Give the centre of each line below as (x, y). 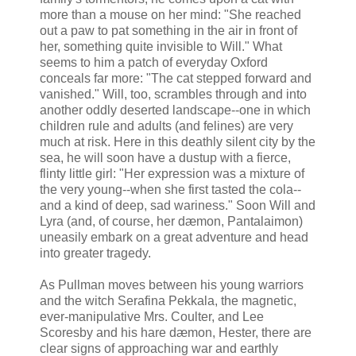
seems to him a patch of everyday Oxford (154, 63)
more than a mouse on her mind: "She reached (170, 15)
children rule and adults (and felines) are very (166, 126)
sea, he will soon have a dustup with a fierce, (165, 158)
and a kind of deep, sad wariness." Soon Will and (178, 206)
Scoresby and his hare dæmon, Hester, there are (176, 333)
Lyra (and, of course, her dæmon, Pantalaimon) (171, 222)
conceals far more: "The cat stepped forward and (176, 79)
